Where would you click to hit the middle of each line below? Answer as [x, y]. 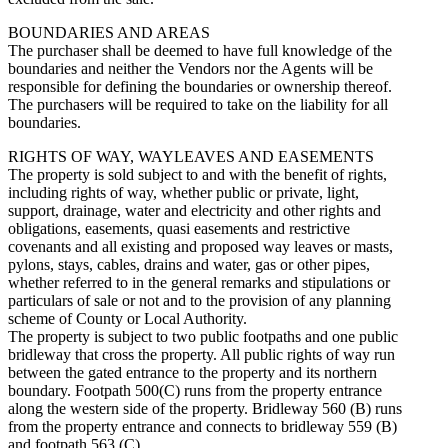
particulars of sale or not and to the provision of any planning [199, 300]
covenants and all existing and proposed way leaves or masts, [200, 246]
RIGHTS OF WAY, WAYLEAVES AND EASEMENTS [191, 156]
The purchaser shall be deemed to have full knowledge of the [200, 50]
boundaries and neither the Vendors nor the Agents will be [190, 68]
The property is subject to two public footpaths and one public [203, 336]
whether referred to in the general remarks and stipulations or [199, 282]
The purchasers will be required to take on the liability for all [198, 104]
